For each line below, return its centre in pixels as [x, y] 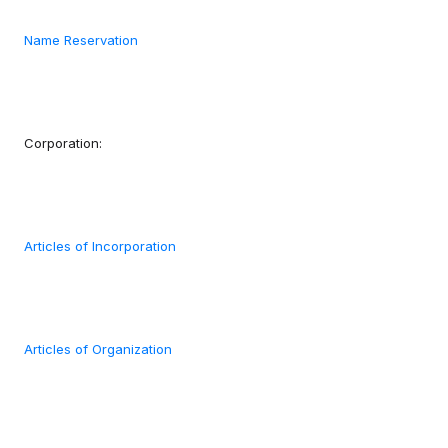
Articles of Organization [98, 349]
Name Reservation [81, 40]
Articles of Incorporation [100, 246]
